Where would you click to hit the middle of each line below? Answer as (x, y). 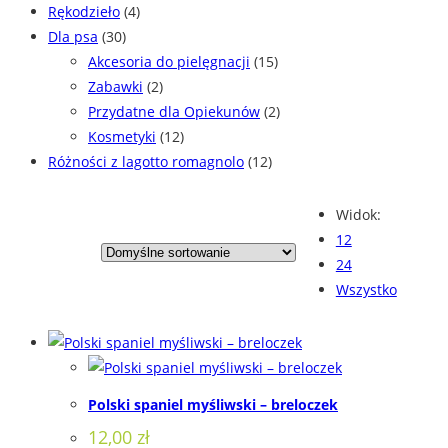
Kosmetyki (122, 137)
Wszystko (366, 290)
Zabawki (115, 87)
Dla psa (73, 37)
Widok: (358, 215)
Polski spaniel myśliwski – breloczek (213, 404)
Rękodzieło (84, 12)
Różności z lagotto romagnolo (146, 162)
